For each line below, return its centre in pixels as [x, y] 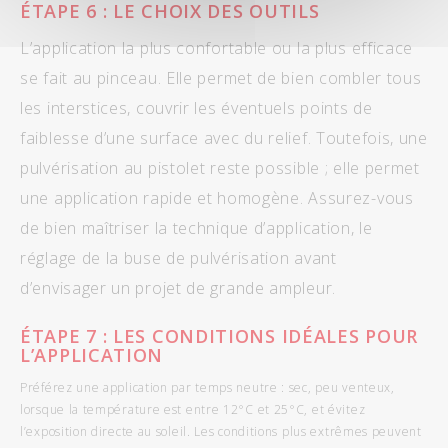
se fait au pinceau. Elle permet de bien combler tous [221, 77]
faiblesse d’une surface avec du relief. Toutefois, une [224, 137]
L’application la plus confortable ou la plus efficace [217, 47]
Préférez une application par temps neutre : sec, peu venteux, [207, 387]
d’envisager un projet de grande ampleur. [178, 287]
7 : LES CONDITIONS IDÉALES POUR [252, 335]
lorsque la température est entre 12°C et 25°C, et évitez [193, 409]
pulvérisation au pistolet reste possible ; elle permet [220, 167]
